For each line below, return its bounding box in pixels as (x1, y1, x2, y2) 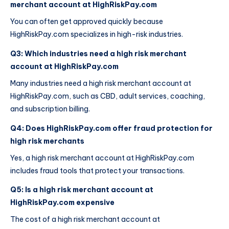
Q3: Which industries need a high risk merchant (10, 49, 187, 58)
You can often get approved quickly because (10, 16, 163, 26)
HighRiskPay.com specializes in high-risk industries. (10, 29, 183, 39)
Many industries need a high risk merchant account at (10, 78, 191, 88)
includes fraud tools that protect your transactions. (10, 166, 185, 175)
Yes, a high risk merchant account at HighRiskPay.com (10, 153, 194, 163)
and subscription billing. (10, 104, 90, 113)
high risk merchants (10, 136, 84, 146)
